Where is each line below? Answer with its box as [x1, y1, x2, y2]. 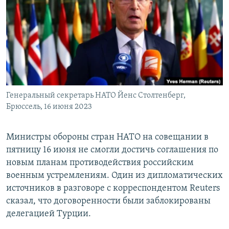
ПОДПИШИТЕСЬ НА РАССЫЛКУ [9, 23, 131, 33]
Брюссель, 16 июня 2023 [6, 103, 92, 111]
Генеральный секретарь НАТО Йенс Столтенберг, [6, 91, 186, 100]
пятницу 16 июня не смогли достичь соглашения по [6, 145, 218, 155]
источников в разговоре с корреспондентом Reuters [6, 184, 220, 194]
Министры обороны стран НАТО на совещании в [6, 132, 209, 143]
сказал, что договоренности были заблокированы [6, 196, 211, 207]
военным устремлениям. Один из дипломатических [6, 171, 223, 181]
